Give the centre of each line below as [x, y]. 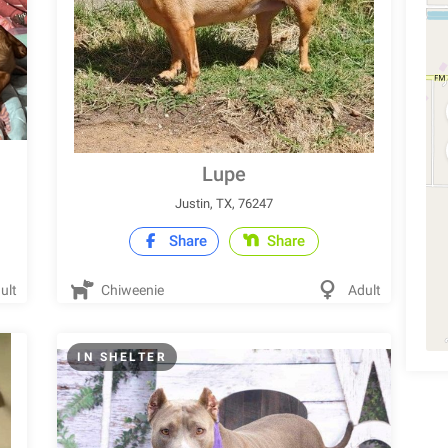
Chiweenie [131, 290]
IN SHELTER [122, 357]
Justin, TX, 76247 [223, 203]
